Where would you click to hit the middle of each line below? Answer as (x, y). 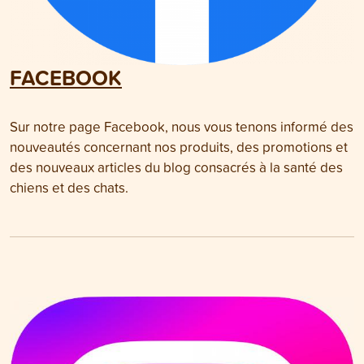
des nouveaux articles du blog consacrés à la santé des (176, 167)
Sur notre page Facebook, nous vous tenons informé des (182, 126)
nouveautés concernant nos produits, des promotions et (179, 147)
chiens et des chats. (69, 187)
